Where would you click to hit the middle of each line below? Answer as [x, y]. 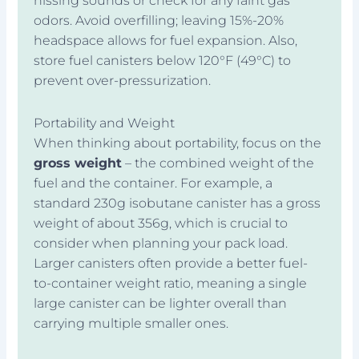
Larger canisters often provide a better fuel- [171, 264]
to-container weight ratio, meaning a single [171, 284]
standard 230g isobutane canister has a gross [177, 204]
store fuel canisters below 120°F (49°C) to [163, 61]
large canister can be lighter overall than [161, 304]
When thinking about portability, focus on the [178, 143]
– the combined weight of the [218, 163]
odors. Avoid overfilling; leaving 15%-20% [159, 21]
